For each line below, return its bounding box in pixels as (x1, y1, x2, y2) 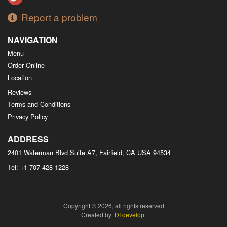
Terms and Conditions (8, 99, 70, 109)
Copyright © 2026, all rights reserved (63, 201, 164, 210)
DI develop (115, 210, 144, 219)
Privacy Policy (8, 111, 48, 122)
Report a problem (21, 10, 97, 24)
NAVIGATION (8, 34, 58, 46)
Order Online (8, 60, 45, 70)
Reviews (8, 87, 31, 97)
